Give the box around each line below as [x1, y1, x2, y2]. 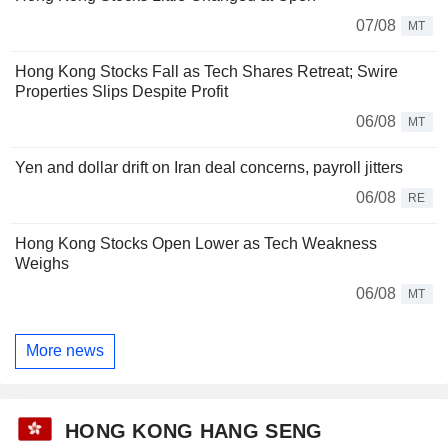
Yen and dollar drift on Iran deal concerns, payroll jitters [15, 158, 403, 176]
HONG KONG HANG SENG [65, 419, 323, 442]
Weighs [15, 254, 69, 272]
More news [26, 342, 104, 360]
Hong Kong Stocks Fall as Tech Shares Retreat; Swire [15, 62, 398, 80]
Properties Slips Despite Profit [15, 82, 228, 100]
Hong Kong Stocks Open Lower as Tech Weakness [15, 234, 377, 252]
